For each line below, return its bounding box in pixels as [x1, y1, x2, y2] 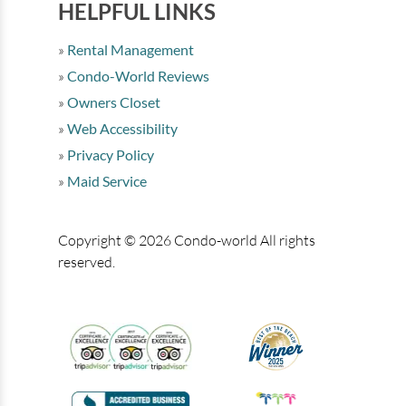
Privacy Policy [64, 146, 154, 164]
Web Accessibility [64, 120, 178, 138]
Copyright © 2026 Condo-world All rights [58, 231, 315, 250]
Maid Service [64, 172, 147, 190]
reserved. [58, 253, 115, 272]
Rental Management [64, 41, 194, 59]
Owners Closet [64, 93, 160, 111]
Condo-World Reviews [64, 67, 209, 85]
